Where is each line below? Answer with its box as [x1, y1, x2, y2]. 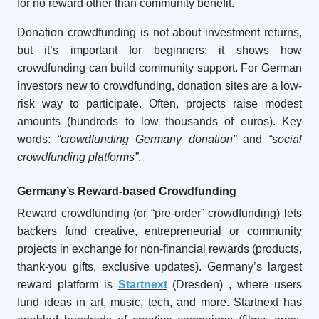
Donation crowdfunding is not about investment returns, [17, 26, 302, 38]
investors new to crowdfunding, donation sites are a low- [17, 80, 302, 92]
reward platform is [17, 278, 118, 291]
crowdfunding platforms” [17, 151, 138, 163]
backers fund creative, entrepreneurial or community [17, 225, 302, 237]
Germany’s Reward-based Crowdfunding [17, 185, 236, 197]
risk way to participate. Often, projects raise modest [17, 98, 302, 110]
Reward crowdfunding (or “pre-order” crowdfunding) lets [17, 207, 302, 219]
